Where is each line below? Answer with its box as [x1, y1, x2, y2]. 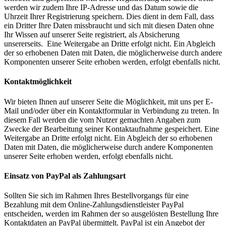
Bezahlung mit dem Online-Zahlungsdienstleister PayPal [4, 200, 184, 209]
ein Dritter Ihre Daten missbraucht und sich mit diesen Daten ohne [4, 21, 214, 30]
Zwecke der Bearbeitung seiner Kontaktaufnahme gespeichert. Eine [4, 124, 219, 133]
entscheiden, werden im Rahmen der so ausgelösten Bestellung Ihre [4, 209, 218, 218]
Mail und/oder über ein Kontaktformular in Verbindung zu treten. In [4, 106, 219, 115]
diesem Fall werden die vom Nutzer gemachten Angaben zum [4, 115, 200, 124]
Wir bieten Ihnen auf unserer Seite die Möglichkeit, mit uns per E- [4, 97, 213, 106]
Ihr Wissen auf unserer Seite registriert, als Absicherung [4, 30, 180, 39]
